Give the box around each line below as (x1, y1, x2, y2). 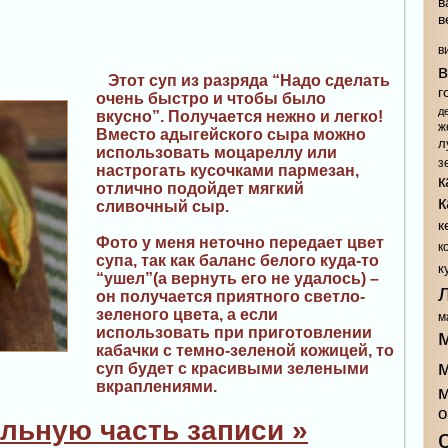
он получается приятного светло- (96, 288, 365, 306)
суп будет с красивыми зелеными (96, 360, 369, 378)
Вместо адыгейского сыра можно (96, 125, 366, 143)
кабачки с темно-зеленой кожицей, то (96, 342, 394, 360)
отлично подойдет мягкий (96, 179, 304, 197)
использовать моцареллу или (96, 143, 337, 161)
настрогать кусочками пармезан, (96, 161, 359, 179)
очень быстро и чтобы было (96, 89, 326, 107)
